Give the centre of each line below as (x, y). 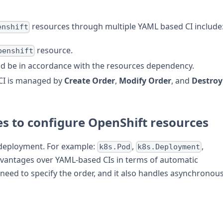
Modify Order (145, 80)
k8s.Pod (114, 147)
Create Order (90, 80)
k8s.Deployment (168, 147)
